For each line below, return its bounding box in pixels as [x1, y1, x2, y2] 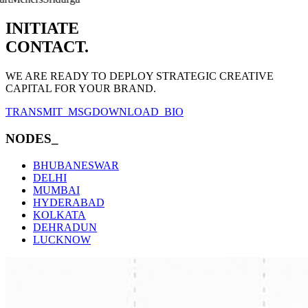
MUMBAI [33, 184, 80, 196]
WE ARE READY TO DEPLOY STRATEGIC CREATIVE [5, 70, 274, 82]
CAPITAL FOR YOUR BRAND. [5, 82, 156, 95]
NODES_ [5, 131, 58, 146]
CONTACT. [5, 38, 89, 56]
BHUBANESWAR [33, 159, 119, 171]
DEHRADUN [33, 221, 97, 233]
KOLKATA [33, 208, 86, 221]
